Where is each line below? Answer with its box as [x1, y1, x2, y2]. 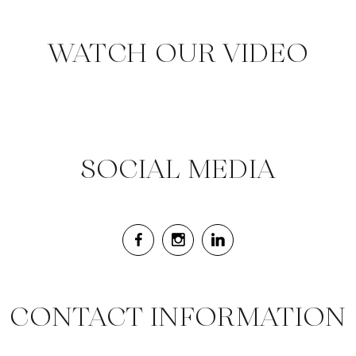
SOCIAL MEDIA [79, 149, 277, 189]
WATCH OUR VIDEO [47, 33, 309, 73]
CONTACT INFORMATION [10, 296, 346, 337]
